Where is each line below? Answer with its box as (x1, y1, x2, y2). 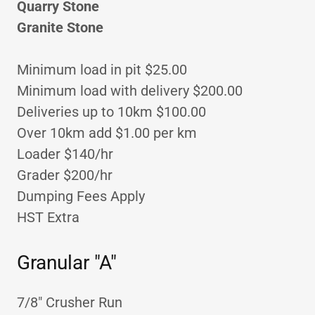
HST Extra (17, 209, 79, 226)
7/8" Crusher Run (17, 294, 122, 311)
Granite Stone (17, 19, 103, 36)
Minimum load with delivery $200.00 (17, 82, 243, 99)
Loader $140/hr (17, 146, 113, 162)
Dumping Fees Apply (17, 188, 145, 205)
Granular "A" (17, 251, 117, 274)
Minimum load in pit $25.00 (17, 61, 187, 78)
